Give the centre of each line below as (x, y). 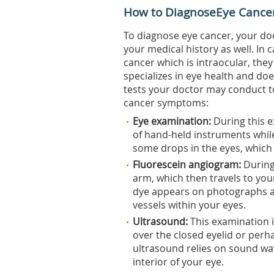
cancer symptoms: (166, 103)
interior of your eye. (178, 262)
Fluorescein (161, 165)
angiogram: (215, 165)
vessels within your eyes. (189, 205)
